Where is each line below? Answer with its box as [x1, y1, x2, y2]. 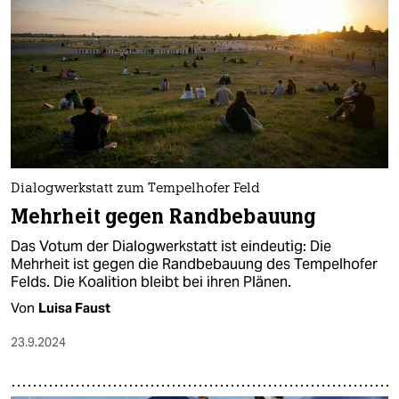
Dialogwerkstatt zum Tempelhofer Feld [11, 182, 260, 196]
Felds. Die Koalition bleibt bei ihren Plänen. [11, 272, 291, 291]
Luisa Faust [38, 298, 110, 316]
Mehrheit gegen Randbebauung [11, 203, 316, 230]
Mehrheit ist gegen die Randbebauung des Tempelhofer [11, 254, 378, 273]
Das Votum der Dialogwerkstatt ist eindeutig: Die [11, 236, 331, 256]
